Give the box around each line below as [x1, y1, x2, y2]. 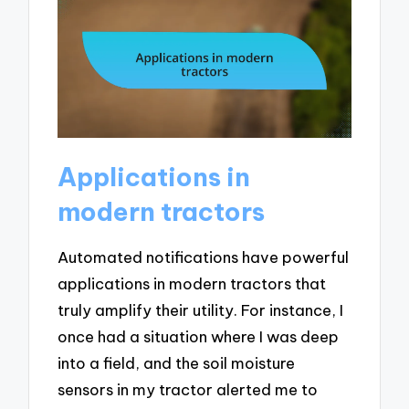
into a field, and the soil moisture [58, 353, 296, 373]
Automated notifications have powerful [58, 247, 350, 267]
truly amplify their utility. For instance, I [58, 300, 344, 320]
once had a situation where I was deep [58, 327, 340, 347]
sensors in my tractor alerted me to [58, 380, 319, 400]
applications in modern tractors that [58, 274, 327, 294]
